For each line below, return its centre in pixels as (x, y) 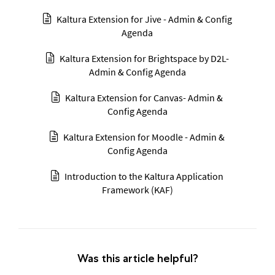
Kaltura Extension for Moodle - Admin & (144, 137)
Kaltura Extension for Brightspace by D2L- (144, 59)
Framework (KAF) (137, 190)
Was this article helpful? (137, 259)
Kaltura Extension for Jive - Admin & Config (144, 19)
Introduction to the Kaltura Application (144, 176)
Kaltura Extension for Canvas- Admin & (144, 98)
